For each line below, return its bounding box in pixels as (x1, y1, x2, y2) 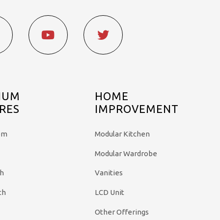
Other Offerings (95, 207, 149, 216)
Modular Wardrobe (95, 149, 158, 158)
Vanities (95, 168, 123, 177)
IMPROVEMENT (95, 102, 179, 115)
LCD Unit (95, 188, 125, 197)
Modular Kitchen (95, 129, 150, 138)
